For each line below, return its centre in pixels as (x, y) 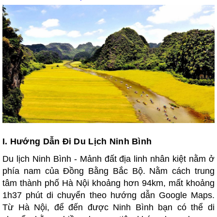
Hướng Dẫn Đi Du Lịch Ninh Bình (82, 141)
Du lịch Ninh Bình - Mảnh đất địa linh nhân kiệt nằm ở (108, 159)
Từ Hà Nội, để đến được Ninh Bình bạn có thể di (108, 207)
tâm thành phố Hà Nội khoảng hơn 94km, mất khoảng (108, 183)
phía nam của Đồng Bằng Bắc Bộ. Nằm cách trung (108, 171)
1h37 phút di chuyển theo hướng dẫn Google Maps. (108, 195)
